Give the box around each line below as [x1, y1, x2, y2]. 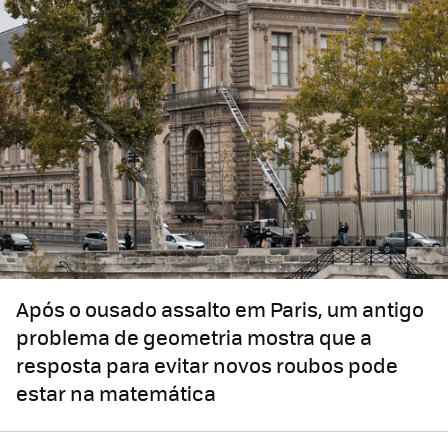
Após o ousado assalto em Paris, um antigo [16, 294, 424, 324]
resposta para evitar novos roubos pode [16, 350, 398, 380]
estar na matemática [16, 378, 216, 408]
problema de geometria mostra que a [16, 322, 372, 352]
